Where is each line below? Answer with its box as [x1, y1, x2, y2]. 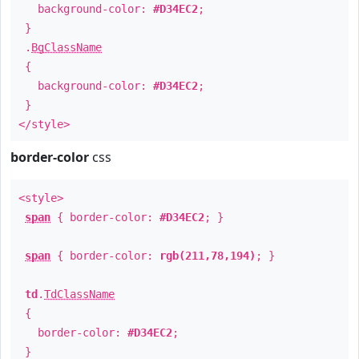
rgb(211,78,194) [159, 249, 256, 262]
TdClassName [44, 288, 115, 301]
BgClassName [31, 41, 102, 54]
